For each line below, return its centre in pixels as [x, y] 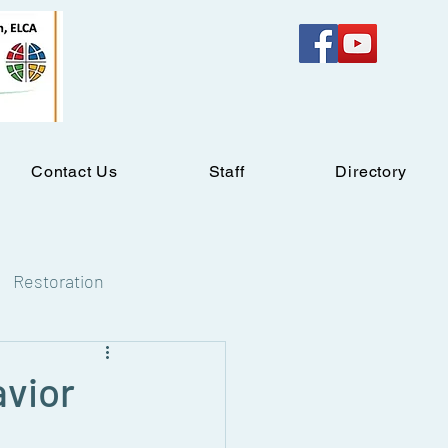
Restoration [58, 280]
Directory [371, 171]
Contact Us [74, 171]
